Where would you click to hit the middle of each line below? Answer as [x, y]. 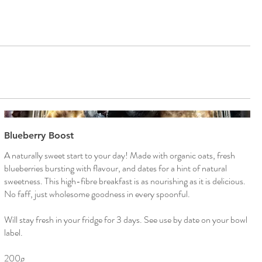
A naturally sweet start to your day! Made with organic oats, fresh [119, 156]
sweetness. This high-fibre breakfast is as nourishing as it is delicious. [125, 181]
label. [13, 233]
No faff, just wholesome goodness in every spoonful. [97, 194]
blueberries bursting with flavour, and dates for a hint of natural [115, 168]
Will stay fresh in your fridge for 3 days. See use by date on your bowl [125, 220]
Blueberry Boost [39, 136]
